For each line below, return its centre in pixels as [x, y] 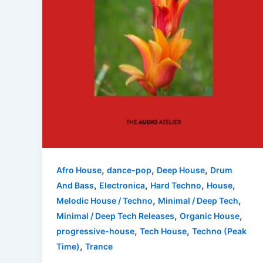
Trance [99, 246]
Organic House [210, 215]
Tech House [163, 231]
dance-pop [129, 170]
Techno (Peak [219, 231]
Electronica [122, 185]
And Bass [75, 185]
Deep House [181, 170]
